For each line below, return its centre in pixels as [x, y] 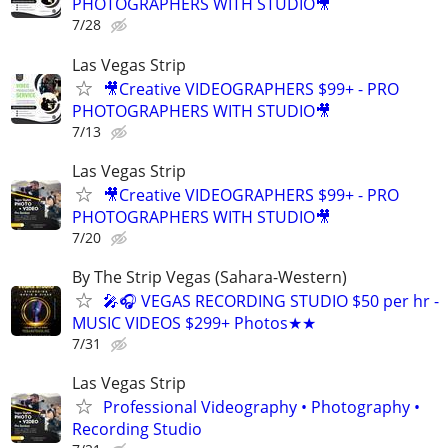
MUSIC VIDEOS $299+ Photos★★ [194, 322]
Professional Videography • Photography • [261, 407]
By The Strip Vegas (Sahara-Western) [209, 276]
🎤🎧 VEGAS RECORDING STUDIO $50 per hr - [271, 300]
